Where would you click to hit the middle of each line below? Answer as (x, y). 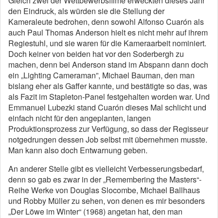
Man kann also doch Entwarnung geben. (78, 150)
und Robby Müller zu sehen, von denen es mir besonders (107, 201)
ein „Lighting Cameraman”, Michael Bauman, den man (101, 75)
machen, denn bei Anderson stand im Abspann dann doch (108, 64)
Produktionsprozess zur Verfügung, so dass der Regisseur (108, 129)
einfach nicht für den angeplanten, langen (80, 118)
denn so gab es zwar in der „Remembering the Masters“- (105, 179)
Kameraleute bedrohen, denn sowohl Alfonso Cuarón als (106, 22)
